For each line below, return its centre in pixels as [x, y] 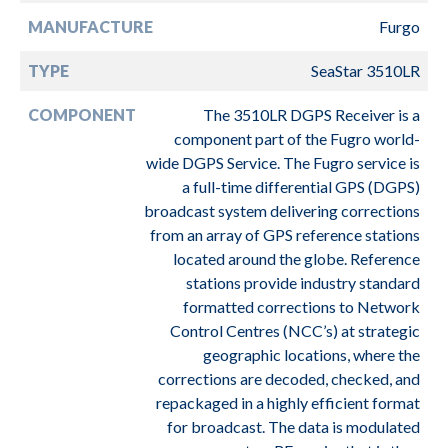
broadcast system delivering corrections [282, 210]
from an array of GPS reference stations [285, 234]
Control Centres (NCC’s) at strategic [295, 330]
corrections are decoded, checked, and [289, 378]
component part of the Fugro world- [297, 138]
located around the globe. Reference [296, 258]
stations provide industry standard [303, 282]
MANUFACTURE [90, 26]
